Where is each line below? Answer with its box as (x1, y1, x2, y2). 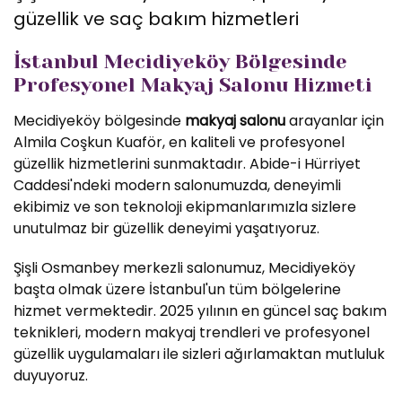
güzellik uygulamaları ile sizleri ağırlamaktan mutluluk (13, 344, 385, 364)
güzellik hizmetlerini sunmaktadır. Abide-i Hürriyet (13, 153, 361, 174)
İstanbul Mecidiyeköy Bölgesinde (13, 50, 347, 73)
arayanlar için (285, 110, 384, 131)
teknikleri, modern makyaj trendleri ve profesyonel (13, 322, 370, 343)
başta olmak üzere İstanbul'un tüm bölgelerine (13, 279, 341, 300)
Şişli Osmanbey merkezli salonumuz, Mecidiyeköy (13, 258, 355, 278)
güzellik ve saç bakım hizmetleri (13, 6, 299, 31)
